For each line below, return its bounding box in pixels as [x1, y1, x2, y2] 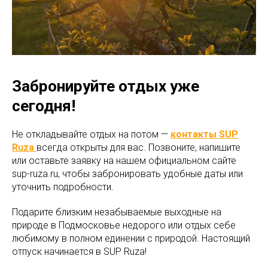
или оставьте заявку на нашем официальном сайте [12, 154, 236, 166]
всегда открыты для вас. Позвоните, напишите [36, 141, 240, 153]
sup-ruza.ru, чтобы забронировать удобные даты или [12, 167, 243, 179]
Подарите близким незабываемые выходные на [12, 206, 221, 218]
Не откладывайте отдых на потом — [12, 128, 170, 140]
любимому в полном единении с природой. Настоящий [12, 232, 250, 244]
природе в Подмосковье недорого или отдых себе [12, 219, 236, 231]
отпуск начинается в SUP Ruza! [12, 245, 147, 257]
